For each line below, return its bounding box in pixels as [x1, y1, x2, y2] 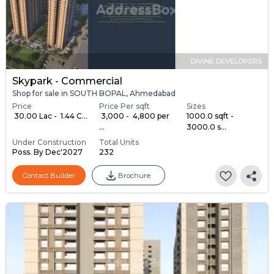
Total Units [99, 138, 139, 147]
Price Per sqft [99, 102, 150, 111]
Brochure [117, 171, 150, 180]
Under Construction [12, 138, 86, 147]
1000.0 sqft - [186, 111, 234, 121]
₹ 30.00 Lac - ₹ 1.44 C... [12, 111, 87, 121]
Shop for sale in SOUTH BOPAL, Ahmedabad [12, 88, 176, 98]
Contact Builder [22, 171, 75, 180]
